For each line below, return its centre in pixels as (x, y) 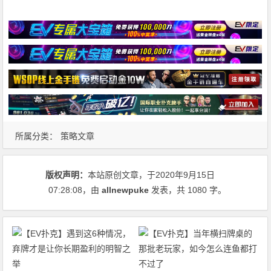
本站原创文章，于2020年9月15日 (152, 175)
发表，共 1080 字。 (188, 190)
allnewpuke (126, 190)
